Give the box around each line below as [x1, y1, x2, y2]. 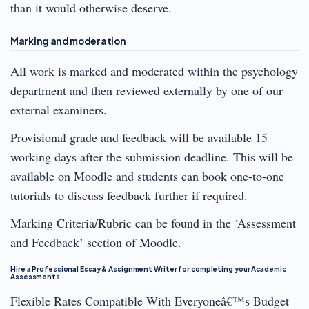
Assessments [10, 272, 60, 281]
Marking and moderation [10, 34, 126, 47]
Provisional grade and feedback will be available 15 [10, 128, 268, 146]
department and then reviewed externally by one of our [10, 81, 283, 99]
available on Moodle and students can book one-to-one [10, 167, 284, 184]
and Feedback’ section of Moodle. [10, 233, 181, 250]
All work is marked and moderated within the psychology [10, 62, 298, 79]
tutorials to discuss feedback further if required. [10, 186, 248, 203]
